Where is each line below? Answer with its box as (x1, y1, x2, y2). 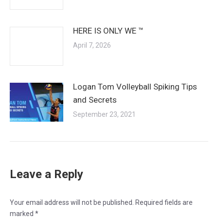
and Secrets (73, 94, 117, 105)
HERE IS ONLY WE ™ (73, 25, 144, 36)
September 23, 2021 (73, 110, 136, 118)
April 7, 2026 (73, 41, 111, 49)
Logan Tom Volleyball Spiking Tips (73, 81, 197, 91)
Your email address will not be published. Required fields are (10, 198, 193, 206)
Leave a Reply (10, 167, 83, 181)
